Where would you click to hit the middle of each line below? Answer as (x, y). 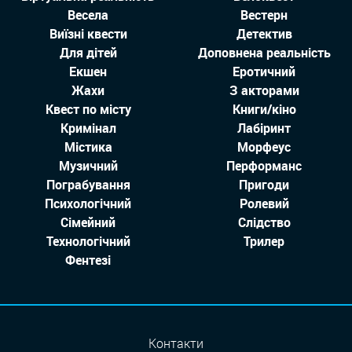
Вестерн (264, 15)
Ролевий (264, 203)
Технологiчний (88, 241)
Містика (88, 147)
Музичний (88, 165)
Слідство (264, 222)
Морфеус (264, 147)
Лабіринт (264, 128)
